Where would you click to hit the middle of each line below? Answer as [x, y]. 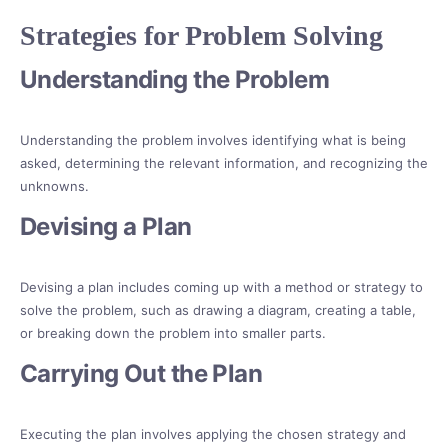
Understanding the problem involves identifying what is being [213, 140]
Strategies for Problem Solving [201, 36]
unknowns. [54, 186]
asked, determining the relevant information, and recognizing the [224, 163]
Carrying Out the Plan [141, 374]
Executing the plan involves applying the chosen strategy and [213, 434]
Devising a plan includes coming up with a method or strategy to [221, 287]
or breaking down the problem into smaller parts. [173, 333]
